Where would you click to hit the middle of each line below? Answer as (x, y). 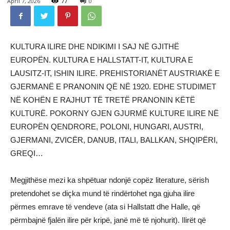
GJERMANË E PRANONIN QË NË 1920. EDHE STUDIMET (113, 87)
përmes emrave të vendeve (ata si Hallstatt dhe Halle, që (105, 207)
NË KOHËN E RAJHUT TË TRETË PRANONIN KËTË (103, 100)
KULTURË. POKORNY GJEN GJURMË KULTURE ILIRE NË (114, 113)
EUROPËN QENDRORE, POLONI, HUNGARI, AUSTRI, (107, 127)
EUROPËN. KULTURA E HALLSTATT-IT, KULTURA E (102, 60)
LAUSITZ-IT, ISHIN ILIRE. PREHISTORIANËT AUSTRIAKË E (115, 73)
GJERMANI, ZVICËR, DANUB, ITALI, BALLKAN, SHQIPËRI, (114, 140)
